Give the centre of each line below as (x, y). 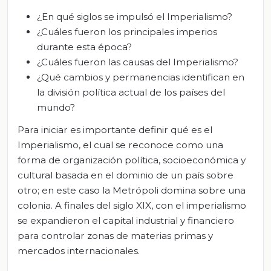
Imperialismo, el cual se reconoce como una (120, 145)
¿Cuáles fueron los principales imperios (127, 31)
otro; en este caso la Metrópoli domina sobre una (132, 191)
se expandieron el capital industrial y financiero (126, 221)
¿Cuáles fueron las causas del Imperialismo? (138, 62)
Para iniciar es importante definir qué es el (115, 130)
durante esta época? (84, 47)
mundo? (56, 107)
